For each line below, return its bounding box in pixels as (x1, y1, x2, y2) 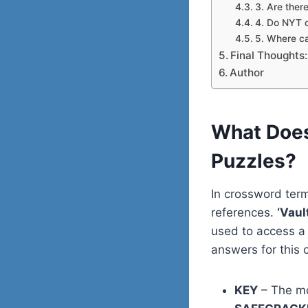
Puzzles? (211, 149, 296, 173)
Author (230, 66, 265, 79)
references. (211, 206, 277, 219)
